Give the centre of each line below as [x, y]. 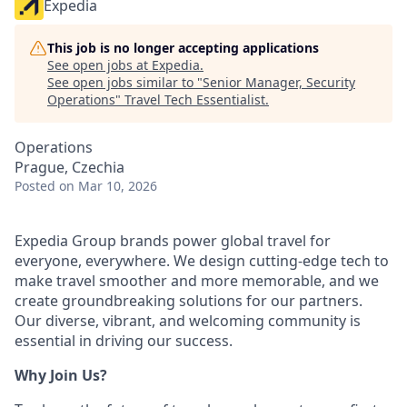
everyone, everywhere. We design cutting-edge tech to [202, 261]
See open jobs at [99, 65]
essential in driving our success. [124, 341]
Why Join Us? [61, 375]
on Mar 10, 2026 [108, 186]
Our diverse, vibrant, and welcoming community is [188, 321]
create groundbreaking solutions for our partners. [189, 301]
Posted [35, 186]
